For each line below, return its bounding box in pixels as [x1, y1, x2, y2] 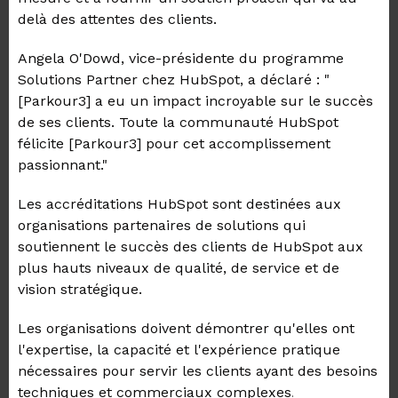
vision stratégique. [18, 281, 142, 298]
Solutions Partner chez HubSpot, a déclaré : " [18, 71, 330, 88]
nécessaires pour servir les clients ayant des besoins [18, 362, 378, 379]
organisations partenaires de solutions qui [18, 217, 306, 234]
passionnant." [18, 156, 107, 173]
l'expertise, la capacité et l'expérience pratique [18, 341, 340, 358]
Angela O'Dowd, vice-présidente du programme [18, 50, 344, 67]
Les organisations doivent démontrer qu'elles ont [18, 320, 354, 337]
